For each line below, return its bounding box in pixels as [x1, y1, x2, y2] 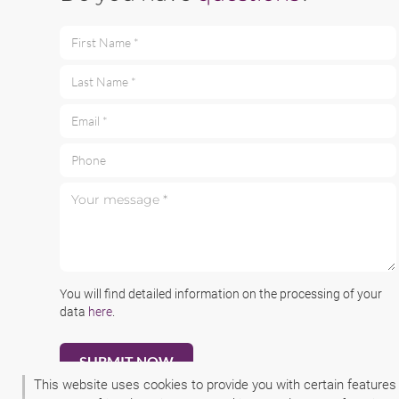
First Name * [59, 43, 127, 58]
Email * [59, 121, 97, 136]
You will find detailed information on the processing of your [60, 287, 382, 302]
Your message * [59, 183, 145, 199]
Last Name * [59, 82, 126, 97]
